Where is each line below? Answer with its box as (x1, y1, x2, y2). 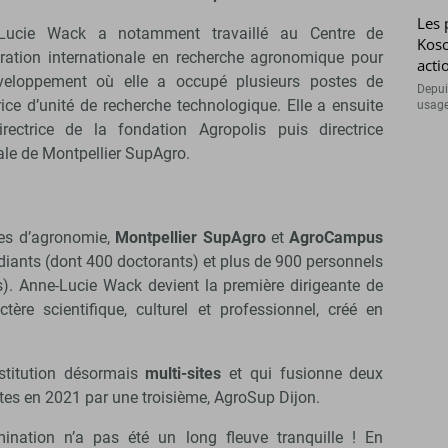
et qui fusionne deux (221, 364, 384, 384)
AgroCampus (289, 228, 384, 248)
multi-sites (145, 364, 222, 384)
